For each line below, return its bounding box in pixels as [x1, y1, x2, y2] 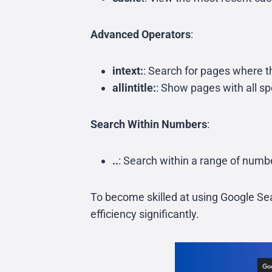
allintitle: [112, 81, 156, 94]
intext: [112, 64, 143, 77]
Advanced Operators [90, 28, 191, 41]
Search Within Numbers [90, 118, 207, 131]
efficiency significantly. [90, 208, 199, 220]
